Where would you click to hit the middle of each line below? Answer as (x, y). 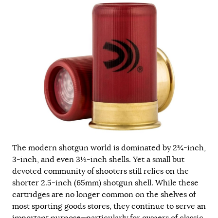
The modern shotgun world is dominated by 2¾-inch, (109, 148)
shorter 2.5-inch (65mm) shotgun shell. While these (105, 183)
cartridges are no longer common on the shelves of (104, 194)
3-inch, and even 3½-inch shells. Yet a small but (98, 159)
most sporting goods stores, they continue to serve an (109, 206)
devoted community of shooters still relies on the (100, 171)
